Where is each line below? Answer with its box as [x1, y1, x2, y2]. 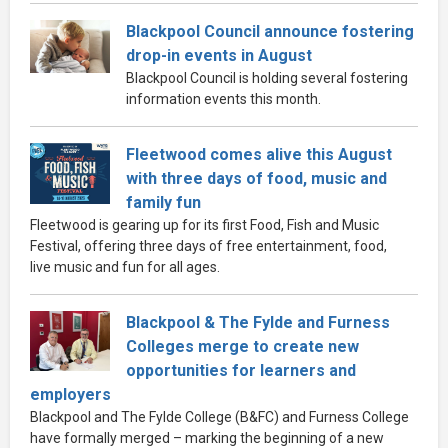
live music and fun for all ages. [30, 258, 220, 275]
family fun [126, 192, 201, 212]
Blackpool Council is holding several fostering [126, 69, 408, 86]
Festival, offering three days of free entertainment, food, [30, 237, 387, 254]
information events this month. [126, 90, 321, 107]
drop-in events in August [126, 45, 312, 65]
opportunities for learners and [126, 360, 356, 380]
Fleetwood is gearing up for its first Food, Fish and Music [30, 216, 379, 233]
